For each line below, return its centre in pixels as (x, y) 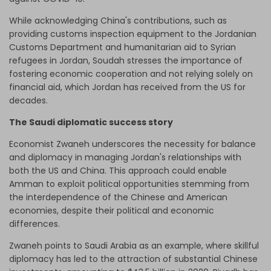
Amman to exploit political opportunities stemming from (129, 184)
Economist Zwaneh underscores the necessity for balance (132, 144)
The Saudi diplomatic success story (91, 122)
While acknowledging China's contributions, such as (118, 21)
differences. (36, 224)
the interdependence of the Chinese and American (118, 198)
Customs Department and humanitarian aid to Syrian (122, 47)
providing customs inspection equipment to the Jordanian (133, 34)
